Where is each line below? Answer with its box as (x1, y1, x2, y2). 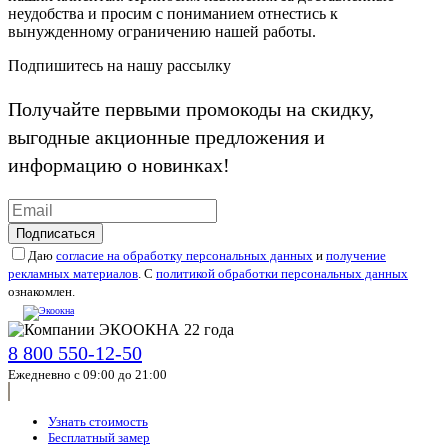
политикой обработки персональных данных (156, 266, 408, 282)
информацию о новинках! (8, 154, 230, 177)
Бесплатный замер (48, 430, 150, 446)
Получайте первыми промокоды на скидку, (8, 98, 374, 121)
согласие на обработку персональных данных (56, 248, 313, 264)
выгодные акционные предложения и (8, 126, 325, 149)
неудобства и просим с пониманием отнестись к (8, 5, 338, 23)
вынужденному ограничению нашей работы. (8, 23, 316, 41)
